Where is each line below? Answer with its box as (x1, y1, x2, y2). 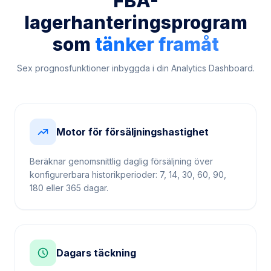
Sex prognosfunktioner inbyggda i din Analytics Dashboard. (16, 53, 255, 64)
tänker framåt (94, 24, 219, 45)
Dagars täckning (56, 237, 136, 249)
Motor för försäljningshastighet (56, 116, 209, 128)
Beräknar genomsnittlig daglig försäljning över (30, 146, 213, 157)
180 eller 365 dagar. (30, 173, 108, 183)
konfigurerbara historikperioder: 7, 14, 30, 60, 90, (30, 160, 226, 170)
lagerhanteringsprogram (24, 2, 247, 24)
